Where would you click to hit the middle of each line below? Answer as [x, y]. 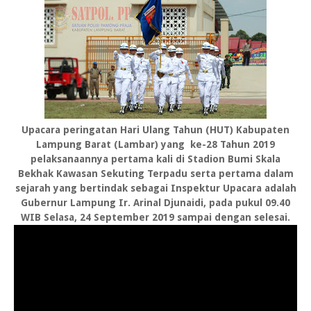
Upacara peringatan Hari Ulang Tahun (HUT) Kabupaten [155, 130]
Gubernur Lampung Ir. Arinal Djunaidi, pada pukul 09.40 [155, 203]
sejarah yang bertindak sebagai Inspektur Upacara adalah [155, 188]
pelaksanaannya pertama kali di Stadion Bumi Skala [155, 159]
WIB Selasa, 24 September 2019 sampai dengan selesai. [155, 218]
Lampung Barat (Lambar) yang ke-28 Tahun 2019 [155, 145]
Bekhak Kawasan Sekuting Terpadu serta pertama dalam [155, 174]
